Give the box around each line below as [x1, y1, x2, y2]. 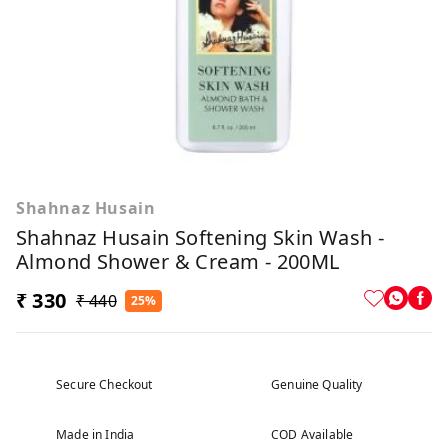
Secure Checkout [56, 376, 153, 393]
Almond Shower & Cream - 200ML [16, 248, 340, 275]
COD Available [271, 426, 354, 443]
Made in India [56, 426, 135, 443]
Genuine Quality [271, 376, 363, 393]
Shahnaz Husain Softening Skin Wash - [16, 224, 385, 251]
